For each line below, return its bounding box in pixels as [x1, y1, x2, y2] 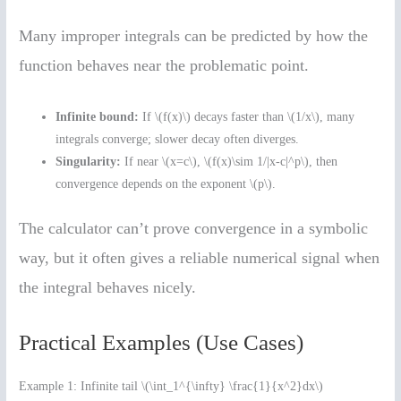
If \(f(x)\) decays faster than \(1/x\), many [139, 110, 355, 124]
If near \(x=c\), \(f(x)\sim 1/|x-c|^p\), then [121, 155, 338, 169]
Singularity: [55, 155, 122, 169]
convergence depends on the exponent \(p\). [55, 177, 277, 192]
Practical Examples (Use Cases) [19, 329, 304, 354]
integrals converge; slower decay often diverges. [55, 132, 300, 147]
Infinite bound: [55, 110, 140, 124]
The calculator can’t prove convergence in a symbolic [19, 219, 369, 237]
